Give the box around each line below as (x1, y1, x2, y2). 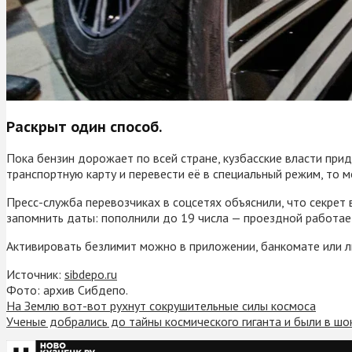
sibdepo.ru (64, 266, 117, 282)
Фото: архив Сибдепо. (6, 281, 128, 298)
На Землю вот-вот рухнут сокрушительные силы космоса (6, 297, 316, 313)
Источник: (6, 266, 64, 282)
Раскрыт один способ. (6, 117, 162, 136)
